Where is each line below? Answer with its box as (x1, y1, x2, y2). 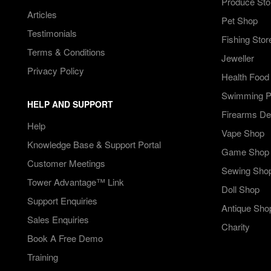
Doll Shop (221, 183, 260, 195)
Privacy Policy (27, 64, 84, 77)
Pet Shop (221, 14, 258, 27)
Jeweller (221, 51, 254, 64)
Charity (221, 220, 250, 233)
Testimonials (27, 27, 77, 39)
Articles (27, 8, 57, 21)
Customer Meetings (27, 157, 105, 169)
